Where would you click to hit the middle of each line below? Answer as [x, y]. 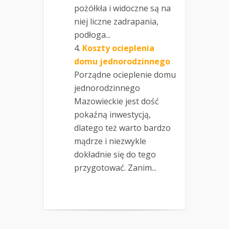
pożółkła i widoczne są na [122, 8]
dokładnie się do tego [115, 155]
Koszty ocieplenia [118, 48]
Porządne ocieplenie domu [125, 75]
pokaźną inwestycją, [112, 115]
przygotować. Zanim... [115, 168]
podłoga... [92, 35]
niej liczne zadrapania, [116, 22]
